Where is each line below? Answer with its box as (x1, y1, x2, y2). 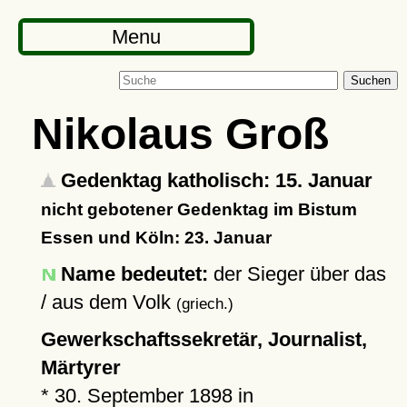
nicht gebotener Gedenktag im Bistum (40, 200, 357, 219)
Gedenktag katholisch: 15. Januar (55, 169, 372, 192)
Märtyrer (40, 356, 121, 379)
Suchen (351, 74, 391, 87)
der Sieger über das (207, 263, 386, 285)
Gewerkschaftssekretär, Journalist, (40, 328, 367, 351)
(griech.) (175, 295, 233, 312)
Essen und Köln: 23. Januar (40, 228, 272, 247)
